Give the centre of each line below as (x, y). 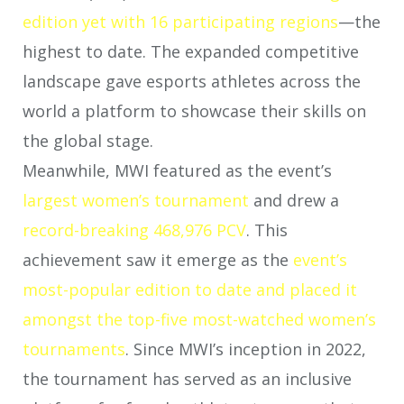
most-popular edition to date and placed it (190, 290)
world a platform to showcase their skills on (194, 111)
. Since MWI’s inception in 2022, (246, 349)
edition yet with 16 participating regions (180, 22)
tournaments (74, 349)
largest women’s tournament (136, 201)
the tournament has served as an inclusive (187, 379)
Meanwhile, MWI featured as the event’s (177, 171)
